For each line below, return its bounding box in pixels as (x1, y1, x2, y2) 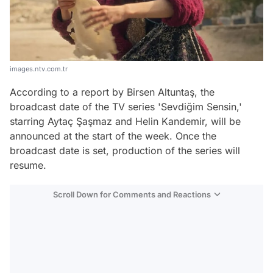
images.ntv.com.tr (10, 64, 68, 73)
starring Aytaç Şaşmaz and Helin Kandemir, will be (10, 115, 241, 127)
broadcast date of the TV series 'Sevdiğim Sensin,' (10, 100, 242, 113)
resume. (10, 158, 46, 171)
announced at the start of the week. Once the (10, 129, 216, 142)
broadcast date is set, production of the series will (10, 144, 240, 157)
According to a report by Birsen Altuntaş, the (10, 85, 214, 98)
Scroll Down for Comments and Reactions (53, 189, 211, 199)
